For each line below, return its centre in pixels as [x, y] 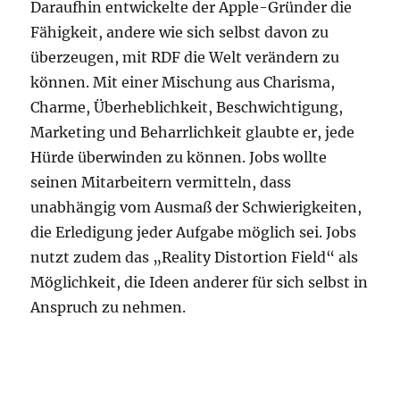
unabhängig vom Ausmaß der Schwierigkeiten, [196, 207]
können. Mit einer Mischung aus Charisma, [183, 82]
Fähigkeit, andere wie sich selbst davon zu [180, 32]
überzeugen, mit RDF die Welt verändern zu [185, 57]
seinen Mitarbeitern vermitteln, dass [161, 182]
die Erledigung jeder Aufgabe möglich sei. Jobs [194, 232]
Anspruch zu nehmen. [108, 307]
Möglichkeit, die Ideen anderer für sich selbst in [200, 282]
